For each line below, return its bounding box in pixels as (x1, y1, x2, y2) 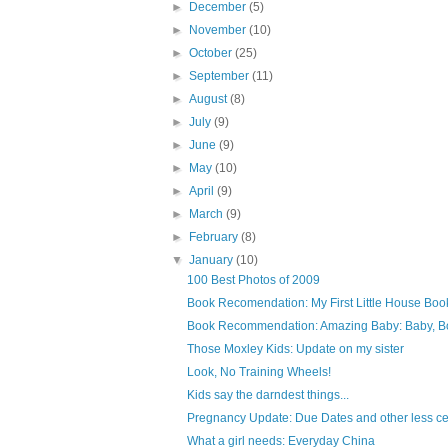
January (189, 253, 237, 268)
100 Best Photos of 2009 (186, 273, 320, 288)
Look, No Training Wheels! (186, 365, 331, 380)
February (189, 230, 242, 245)
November (189, 23, 250, 38)
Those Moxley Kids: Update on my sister (186, 342, 404, 357)
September (189, 69, 253, 84)
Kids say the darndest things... (186, 388, 349, 403)
